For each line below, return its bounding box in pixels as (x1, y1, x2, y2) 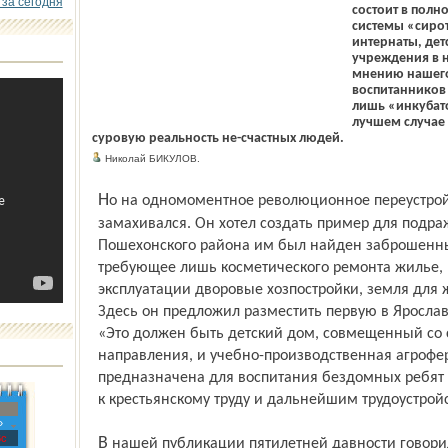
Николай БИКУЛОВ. (101, 153, 200, 164)
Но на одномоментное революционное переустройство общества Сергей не (97, 191, 109, 210)
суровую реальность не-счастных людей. (91, 131, 344, 146)
